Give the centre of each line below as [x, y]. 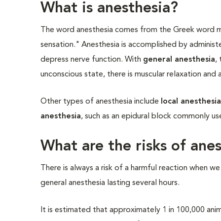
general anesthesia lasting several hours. [111, 183]
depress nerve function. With [92, 60]
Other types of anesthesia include [101, 102]
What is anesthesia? [110, 8]
